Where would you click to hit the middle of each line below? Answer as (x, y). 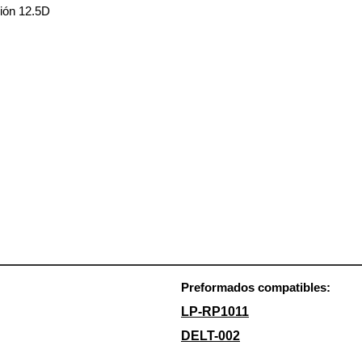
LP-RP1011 (215, 311)
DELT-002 (210, 335)
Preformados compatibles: (256, 287)
